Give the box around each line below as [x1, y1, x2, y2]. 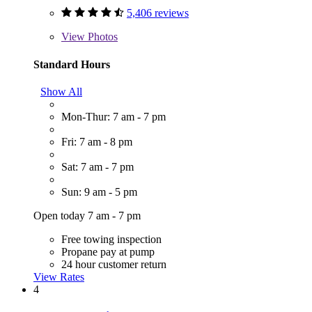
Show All [40, 85, 82, 97]
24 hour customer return [61, 258, 166, 270]
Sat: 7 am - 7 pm [61, 160, 134, 173]
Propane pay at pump [61, 245, 155, 258]
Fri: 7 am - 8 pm [61, 135, 132, 148]
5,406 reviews [127, 7, 189, 19]
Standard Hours [33, 58, 110, 70]
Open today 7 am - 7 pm [33, 209, 141, 221]
